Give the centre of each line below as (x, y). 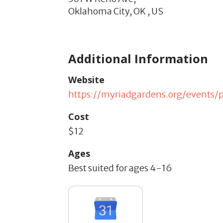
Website (86, 80)
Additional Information (138, 58)
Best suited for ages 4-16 (120, 168)
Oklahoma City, (100, 11)
